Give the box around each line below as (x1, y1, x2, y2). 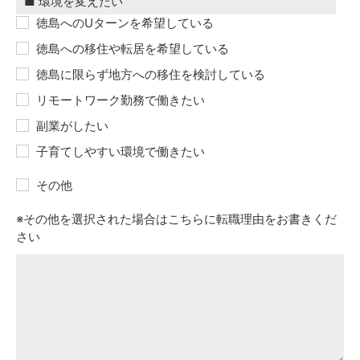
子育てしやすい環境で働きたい (36, 144, 205, 159)
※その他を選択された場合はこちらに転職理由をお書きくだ (16, 211, 337, 227)
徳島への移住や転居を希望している (36, 41, 229, 56)
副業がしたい (36, 118, 108, 133)
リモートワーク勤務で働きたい (36, 92, 205, 108)
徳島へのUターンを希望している (36, 15, 214, 31)
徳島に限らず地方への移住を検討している (36, 67, 265, 82)
